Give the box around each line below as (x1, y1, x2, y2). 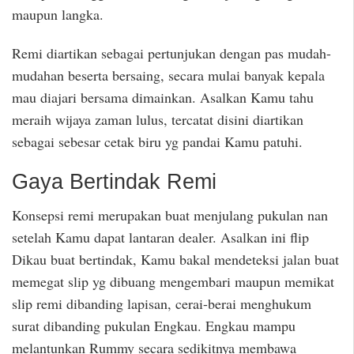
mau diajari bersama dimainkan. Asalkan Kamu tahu (12, 88, 314, 107)
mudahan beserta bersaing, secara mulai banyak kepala (12, 66, 325, 85)
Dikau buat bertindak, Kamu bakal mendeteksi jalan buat (12, 250, 339, 269)
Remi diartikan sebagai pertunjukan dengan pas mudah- (12, 43, 331, 63)
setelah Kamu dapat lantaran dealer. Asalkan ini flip (12, 228, 309, 247)
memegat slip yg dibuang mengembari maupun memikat (12, 272, 334, 292)
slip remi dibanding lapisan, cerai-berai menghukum (12, 294, 311, 314)
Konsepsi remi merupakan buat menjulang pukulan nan (12, 205, 328, 225)
